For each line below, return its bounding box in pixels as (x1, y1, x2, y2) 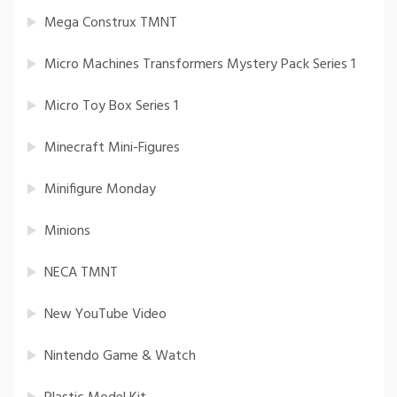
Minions (44, 220, 90, 244)
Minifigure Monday (44, 178, 156, 202)
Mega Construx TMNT (44, 12, 177, 35)
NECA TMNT (44, 261, 118, 285)
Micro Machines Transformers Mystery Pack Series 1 (44, 53, 355, 77)
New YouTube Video (44, 303, 167, 327)
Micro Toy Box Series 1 (44, 95, 178, 119)
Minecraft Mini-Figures (44, 136, 180, 160)
